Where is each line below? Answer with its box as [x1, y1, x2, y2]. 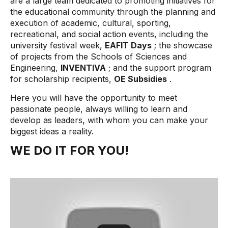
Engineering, [10, 63, 61, 73]
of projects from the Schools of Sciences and [10, 51, 187, 62]
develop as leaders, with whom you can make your [10, 115, 208, 125]
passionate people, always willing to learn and [10, 104, 187, 114]
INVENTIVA [61, 63, 106, 73]
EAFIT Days [105, 40, 152, 50]
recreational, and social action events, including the [10, 29, 208, 39]
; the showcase [152, 40, 212, 50]
